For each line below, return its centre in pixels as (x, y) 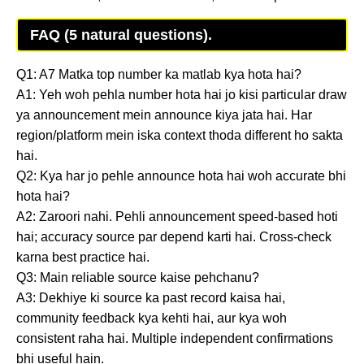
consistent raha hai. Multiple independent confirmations (175, 338)
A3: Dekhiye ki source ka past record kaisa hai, (151, 297)
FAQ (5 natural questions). (121, 35)
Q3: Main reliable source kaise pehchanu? (138, 277)
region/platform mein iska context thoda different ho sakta (180, 135)
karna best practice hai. (83, 257)
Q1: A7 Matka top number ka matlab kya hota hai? (159, 74)
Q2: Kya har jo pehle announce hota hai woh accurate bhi (181, 175)
